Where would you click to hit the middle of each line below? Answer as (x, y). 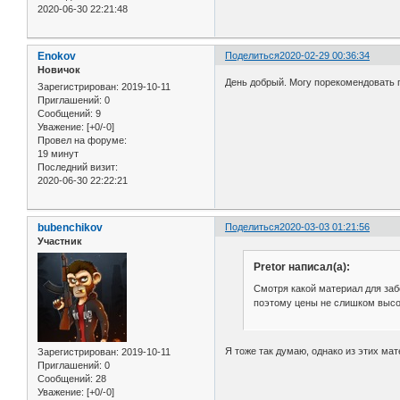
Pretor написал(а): (301, 267)
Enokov (57, 57)
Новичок (59, 70)
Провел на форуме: (82, 141)
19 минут (58, 154)
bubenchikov (70, 228)
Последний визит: (78, 167)
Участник (60, 242)
